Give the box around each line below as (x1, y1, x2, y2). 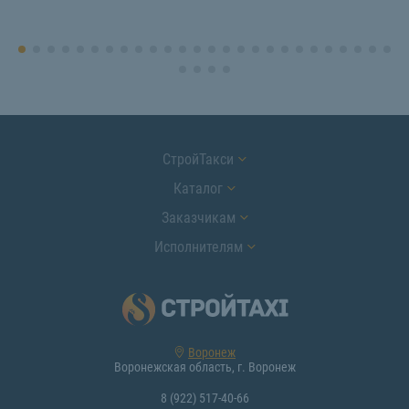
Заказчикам (161, 209, 236, 227)
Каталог (173, 180, 223, 198)
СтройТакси (163, 151, 234, 169)
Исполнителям (153, 238, 243, 257)
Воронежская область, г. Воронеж (113, 360, 296, 375)
